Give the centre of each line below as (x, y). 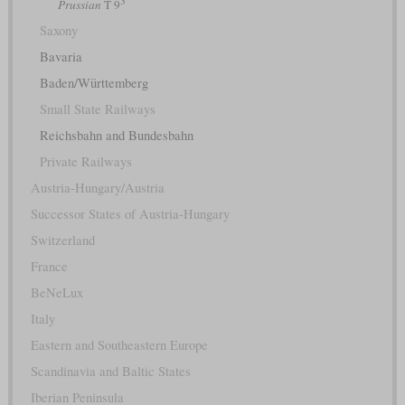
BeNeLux (57, 292)
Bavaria (61, 56)
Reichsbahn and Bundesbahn (116, 135)
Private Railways (85, 161)
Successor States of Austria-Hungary (130, 213)
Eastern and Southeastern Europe (119, 344)
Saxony (58, 30)
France (49, 266)
